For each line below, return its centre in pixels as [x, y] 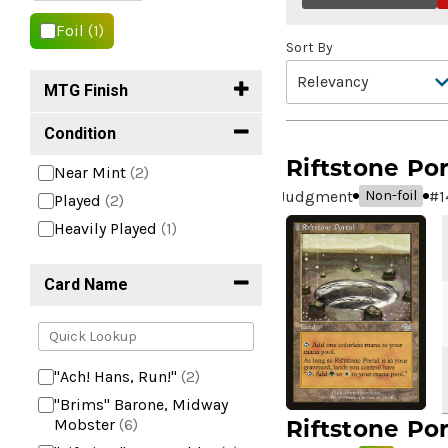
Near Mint [90, 172]
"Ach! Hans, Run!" [115, 376]
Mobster [84, 424]
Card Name [86, 284]
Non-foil [391, 195]
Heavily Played [105, 228]
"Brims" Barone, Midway [141, 404]
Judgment [315, 196]
